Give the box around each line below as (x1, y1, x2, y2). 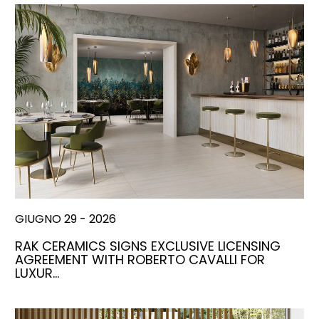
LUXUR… (15, 264, 59, 283)
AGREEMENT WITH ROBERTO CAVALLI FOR (15, 251, 265, 269)
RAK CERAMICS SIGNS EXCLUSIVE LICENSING (15, 237, 281, 256)
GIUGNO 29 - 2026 (15, 211, 116, 228)
